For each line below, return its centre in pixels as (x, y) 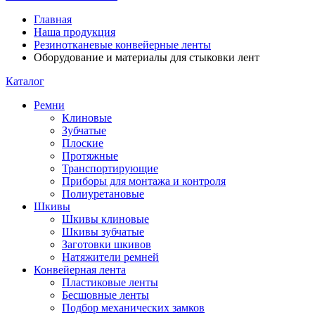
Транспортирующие (110, 168)
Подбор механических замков (133, 308)
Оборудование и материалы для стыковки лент (147, 57)
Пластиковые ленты (110, 282)
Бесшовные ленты (105, 295)
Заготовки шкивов (107, 244)
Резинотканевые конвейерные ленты (122, 45)
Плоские (83, 143)
